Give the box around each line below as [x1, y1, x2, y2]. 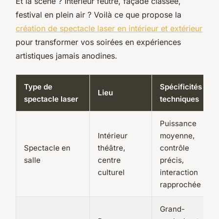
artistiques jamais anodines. [16, 50, 117, 61]
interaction [160, 167, 198, 177]
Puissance [160, 118, 197, 128]
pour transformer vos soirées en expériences [16, 37, 181, 47]
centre [98, 155, 121, 165]
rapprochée [160, 179, 201, 189]
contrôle [160, 143, 189, 153]
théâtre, [98, 143, 125, 153]
